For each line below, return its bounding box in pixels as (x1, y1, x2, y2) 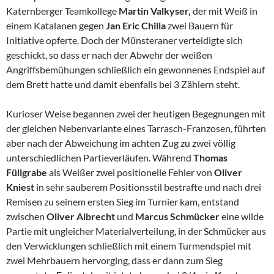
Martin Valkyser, (119, 5, 193, 17)
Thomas (193, 152, 228, 164)
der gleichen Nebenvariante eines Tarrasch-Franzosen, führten (6, 122, 266, 135)
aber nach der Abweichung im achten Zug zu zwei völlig (6, 137, 235, 149)
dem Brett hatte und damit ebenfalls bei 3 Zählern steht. (6, 78, 240, 91)
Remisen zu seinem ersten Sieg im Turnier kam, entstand (6, 196, 239, 208)
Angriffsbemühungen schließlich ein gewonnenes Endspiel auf (6, 64, 265, 76)
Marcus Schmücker (135, 210, 220, 223)
